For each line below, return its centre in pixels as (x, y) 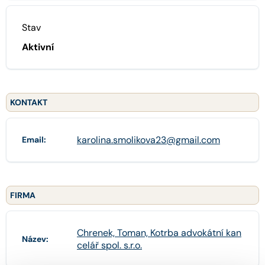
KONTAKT (29, 102)
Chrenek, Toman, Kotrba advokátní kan (159, 232)
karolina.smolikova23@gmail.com (148, 140)
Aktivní (38, 47)
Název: (35, 239)
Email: (34, 140)
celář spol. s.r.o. (109, 245)
